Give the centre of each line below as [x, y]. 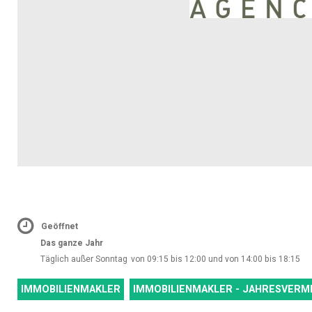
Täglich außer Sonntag [84, 259]
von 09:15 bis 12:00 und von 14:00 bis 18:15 [216, 259]
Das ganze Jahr [72, 243]
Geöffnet [60, 226]
